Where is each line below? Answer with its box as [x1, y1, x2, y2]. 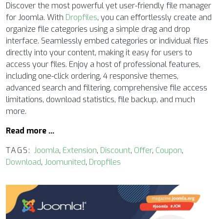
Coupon [155, 145, 182, 155]
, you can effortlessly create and [97, 12, 212, 22]
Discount [100, 145, 131, 155]
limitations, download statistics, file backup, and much [6, 94, 195, 105]
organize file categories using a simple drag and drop [6, 23, 190, 34]
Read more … [6, 125, 55, 136]
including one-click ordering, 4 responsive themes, [6, 70, 178, 81]
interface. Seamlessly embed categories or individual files [6, 35, 208, 46]
